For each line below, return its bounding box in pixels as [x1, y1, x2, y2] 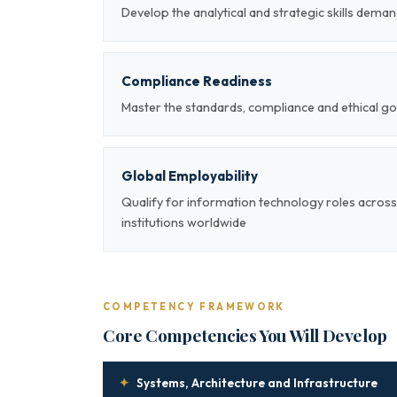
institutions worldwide [121, 214, 246, 230]
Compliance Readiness [121, 73, 272, 90]
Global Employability [121, 167, 258, 184]
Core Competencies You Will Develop [103, 323, 387, 346]
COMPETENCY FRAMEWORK [103, 300, 285, 313]
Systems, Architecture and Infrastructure [136, 375, 378, 391]
